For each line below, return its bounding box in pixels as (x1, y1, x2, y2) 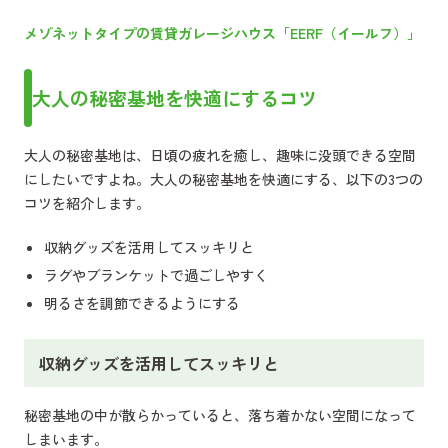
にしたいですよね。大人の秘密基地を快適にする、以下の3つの (24, 169, 423, 190)
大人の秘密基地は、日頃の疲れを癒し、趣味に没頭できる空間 (24, 145, 416, 166)
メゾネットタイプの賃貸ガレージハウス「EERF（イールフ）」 (24, 23, 421, 44)
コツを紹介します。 (24, 193, 150, 214)
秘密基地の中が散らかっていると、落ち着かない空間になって (24, 405, 416, 426)
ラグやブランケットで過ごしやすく (44, 265, 268, 286)
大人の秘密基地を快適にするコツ (32, 84, 317, 112)
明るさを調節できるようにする (44, 293, 240, 314)
